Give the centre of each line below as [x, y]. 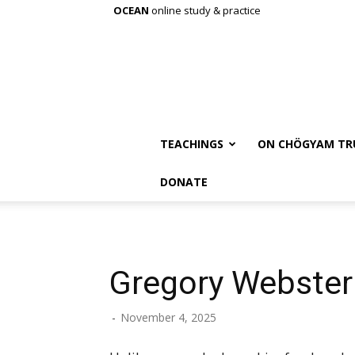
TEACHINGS [192, 144]
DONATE [184, 182]
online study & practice [205, 10]
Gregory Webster [231, 283]
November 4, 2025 [168, 317]
